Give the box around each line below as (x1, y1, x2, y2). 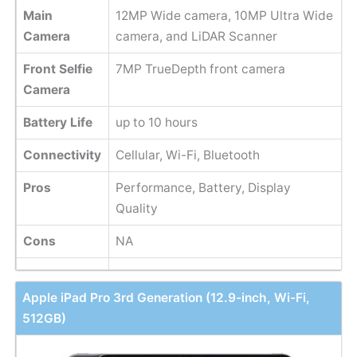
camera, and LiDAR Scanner (115, 28, 277, 44)
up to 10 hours (115, 114, 198, 130)
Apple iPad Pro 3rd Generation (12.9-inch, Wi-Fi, (22, 290, 310, 306)
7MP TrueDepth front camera (115, 61, 285, 76)
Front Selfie (22, 61, 92, 76)
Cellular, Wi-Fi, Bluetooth (115, 147, 260, 163)
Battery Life (22, 114, 92, 130)
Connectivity (22, 147, 101, 163)
